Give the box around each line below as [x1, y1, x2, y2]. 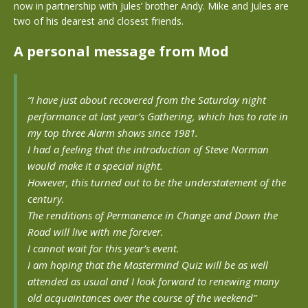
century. [27, 192, 65, 206]
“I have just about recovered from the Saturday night [27, 93, 266, 107]
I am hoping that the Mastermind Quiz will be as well [27, 258, 268, 272]
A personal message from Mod [14, 42, 229, 60]
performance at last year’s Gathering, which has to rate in [27, 109, 288, 123]
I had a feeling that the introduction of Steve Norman [27, 142, 269, 156]
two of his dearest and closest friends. [14, 14, 184, 27]
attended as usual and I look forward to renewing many [27, 274, 279, 288]
